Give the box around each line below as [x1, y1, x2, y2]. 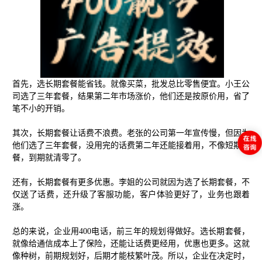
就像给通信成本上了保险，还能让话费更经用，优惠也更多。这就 [12, 239, 250, 249]
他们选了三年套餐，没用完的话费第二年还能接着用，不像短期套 [12, 141, 250, 150]
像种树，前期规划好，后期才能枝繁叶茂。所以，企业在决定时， [12, 251, 250, 261]
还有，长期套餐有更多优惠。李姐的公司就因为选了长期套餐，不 [12, 178, 250, 187]
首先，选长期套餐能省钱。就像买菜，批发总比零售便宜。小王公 [12, 80, 250, 89]
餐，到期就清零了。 [12, 153, 86, 163]
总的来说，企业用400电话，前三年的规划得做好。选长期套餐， [12, 227, 250, 236]
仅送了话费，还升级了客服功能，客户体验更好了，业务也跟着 [12, 190, 250, 199]
